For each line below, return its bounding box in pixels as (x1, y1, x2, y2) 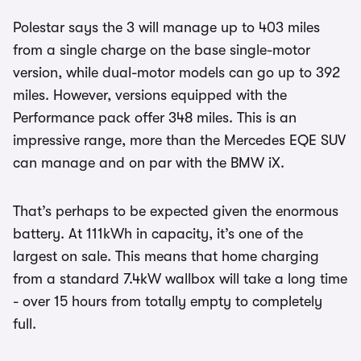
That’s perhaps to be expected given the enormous (13, 202, 338, 219)
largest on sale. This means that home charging (13, 247, 319, 264)
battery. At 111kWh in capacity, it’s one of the (13, 225, 303, 242)
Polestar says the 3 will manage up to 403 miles (13, 19, 320, 35)
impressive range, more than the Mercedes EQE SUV (13, 131, 346, 148)
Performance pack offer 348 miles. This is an (13, 109, 297, 126)
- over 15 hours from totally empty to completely (13, 293, 322, 309)
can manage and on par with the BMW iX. (13, 154, 288, 171)
